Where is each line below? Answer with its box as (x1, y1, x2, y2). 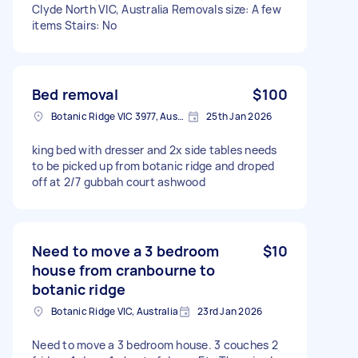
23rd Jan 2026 (197, 304, 263, 318)
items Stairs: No (32, 17, 117, 33)
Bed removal (32, 84, 118, 104)
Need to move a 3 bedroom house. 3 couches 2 (32, 336, 278, 352)
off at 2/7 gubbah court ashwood (32, 173, 205, 189)
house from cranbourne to (32, 260, 216, 280)
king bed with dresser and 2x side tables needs (32, 141, 277, 157)
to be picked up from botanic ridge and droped (32, 157, 275, 173)
